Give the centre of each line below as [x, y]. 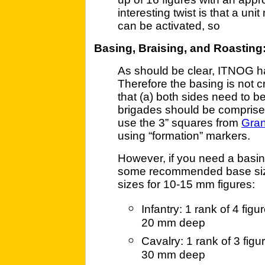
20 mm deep [173, 224]
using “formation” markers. [184, 136]
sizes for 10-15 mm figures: [186, 184]
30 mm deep [173, 256]
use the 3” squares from [180, 123]
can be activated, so [169, 26]
